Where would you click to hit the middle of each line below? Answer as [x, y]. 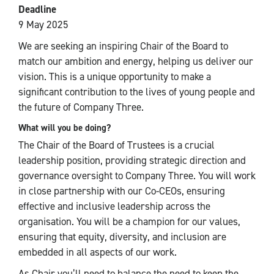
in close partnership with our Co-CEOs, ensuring [122, 191]
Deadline [37, 9]
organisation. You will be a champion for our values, [129, 221]
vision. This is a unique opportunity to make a [115, 76]
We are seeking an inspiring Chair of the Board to [123, 46]
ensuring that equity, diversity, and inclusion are [122, 237]
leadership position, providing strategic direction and [132, 160]
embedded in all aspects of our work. [98, 252]
